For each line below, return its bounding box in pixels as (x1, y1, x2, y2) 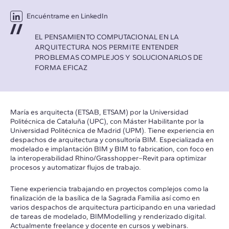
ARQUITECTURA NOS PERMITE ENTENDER (35, 43, 179, 52)
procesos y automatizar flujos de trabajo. (10, 163, 141, 172)
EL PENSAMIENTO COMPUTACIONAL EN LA (35, 33, 179, 41)
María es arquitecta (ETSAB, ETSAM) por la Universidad (10, 108, 189, 117)
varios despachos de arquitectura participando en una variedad (10, 203, 216, 212)
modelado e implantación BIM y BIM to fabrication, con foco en (10, 145, 214, 153)
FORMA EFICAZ (35, 63, 88, 72)
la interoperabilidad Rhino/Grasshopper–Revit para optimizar (10, 154, 207, 163)
